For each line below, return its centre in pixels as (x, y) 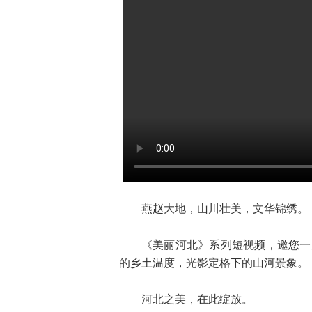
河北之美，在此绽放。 (197, 299)
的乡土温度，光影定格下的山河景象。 (214, 263)
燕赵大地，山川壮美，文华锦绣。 (225, 209)
